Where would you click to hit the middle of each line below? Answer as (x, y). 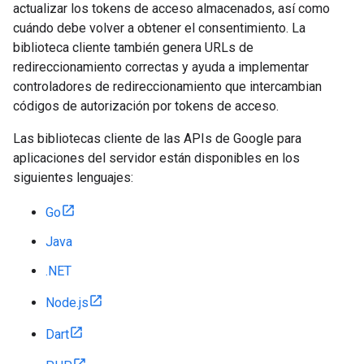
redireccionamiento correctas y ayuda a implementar (161, 67)
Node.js (67, 303)
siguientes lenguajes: (73, 178)
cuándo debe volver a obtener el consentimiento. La (159, 28)
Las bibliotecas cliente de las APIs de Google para (157, 139)
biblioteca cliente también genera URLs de (133, 48)
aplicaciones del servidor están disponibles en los (156, 158)
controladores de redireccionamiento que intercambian (167, 87)
